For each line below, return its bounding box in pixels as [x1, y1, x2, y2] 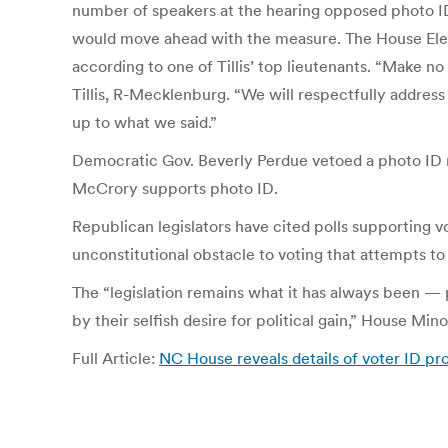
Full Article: [72, 348, 159, 368]
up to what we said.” [72, 112, 217, 132]
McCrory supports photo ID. [72, 178, 278, 198]
